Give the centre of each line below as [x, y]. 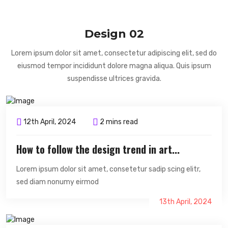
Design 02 [114, 34]
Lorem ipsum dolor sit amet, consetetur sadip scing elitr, [108, 169]
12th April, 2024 [49, 122]
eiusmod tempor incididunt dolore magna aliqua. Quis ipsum [114, 66]
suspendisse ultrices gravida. [114, 79]
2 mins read [118, 122]
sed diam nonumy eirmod [58, 182]
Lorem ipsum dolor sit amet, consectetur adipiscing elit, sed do [114, 53]
